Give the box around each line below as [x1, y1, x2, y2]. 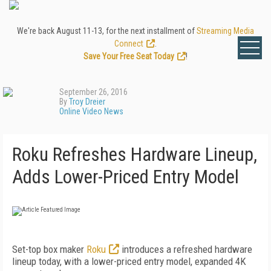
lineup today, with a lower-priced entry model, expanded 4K [12, 255, 246, 267]
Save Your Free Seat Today [83, 51, 174, 61]
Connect [114, 39, 143, 48]
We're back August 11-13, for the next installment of [17, 26, 197, 36]
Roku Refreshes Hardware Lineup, [12, 143, 257, 166]
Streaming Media [197, 26, 254, 36]
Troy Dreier [69, 97, 105, 106]
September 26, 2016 [59, 87, 128, 97]
